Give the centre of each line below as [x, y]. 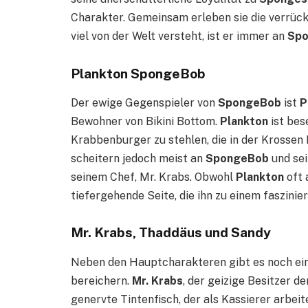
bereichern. [101, 280]
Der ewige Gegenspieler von [144, 103]
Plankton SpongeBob [138, 73]
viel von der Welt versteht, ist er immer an [179, 36]
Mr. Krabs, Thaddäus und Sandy [171, 233]
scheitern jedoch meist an [138, 159]
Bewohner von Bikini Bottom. [145, 122]
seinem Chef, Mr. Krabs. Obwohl [153, 177]
